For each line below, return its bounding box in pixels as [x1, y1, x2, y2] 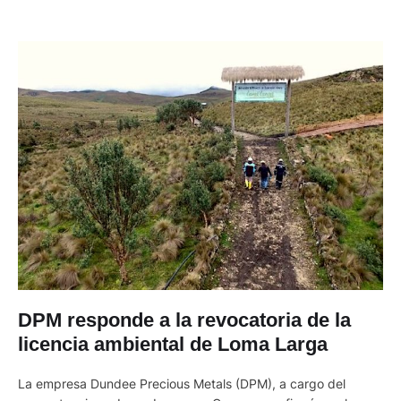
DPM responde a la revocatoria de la [18, 308, 351, 331]
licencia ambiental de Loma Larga [18, 332, 328, 355]
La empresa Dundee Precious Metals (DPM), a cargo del [18, 375, 346, 391]
